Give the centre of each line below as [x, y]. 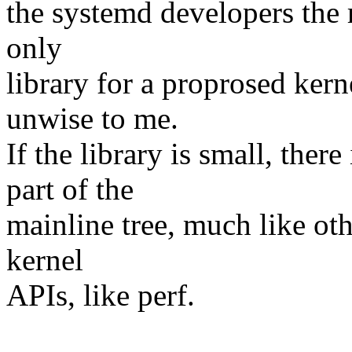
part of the [70, 189]
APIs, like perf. [101, 295]
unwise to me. [92, 119]
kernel [45, 260]
